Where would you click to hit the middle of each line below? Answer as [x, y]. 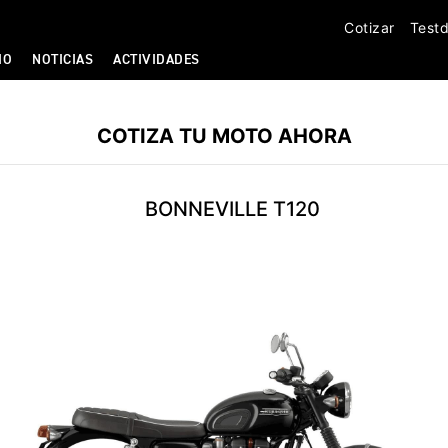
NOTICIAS [62, 60]
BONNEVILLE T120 [232, 209]
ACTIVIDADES [156, 60]
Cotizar [369, 27]
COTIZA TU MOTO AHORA [224, 136]
